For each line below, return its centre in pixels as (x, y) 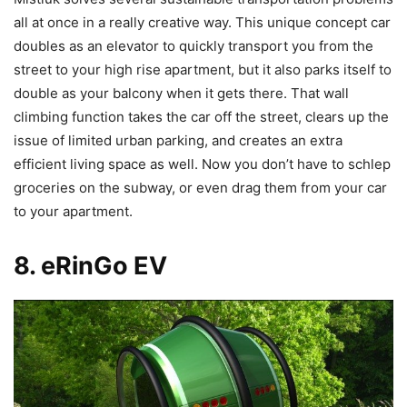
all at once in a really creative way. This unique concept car (202, 22)
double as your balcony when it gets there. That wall (181, 93)
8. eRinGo (71, 265)
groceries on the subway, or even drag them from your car (200, 187)
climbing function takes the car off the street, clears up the (201, 116)
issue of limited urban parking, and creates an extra (178, 140)
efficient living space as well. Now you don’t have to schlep (202, 164)
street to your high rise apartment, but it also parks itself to (203, 69)
